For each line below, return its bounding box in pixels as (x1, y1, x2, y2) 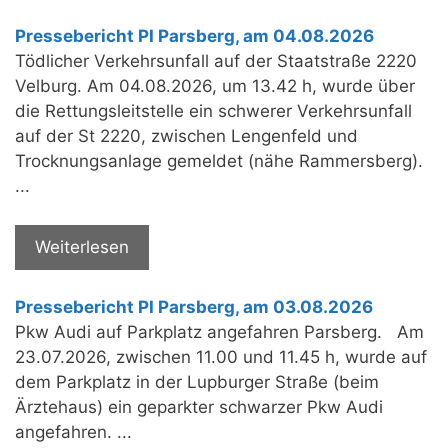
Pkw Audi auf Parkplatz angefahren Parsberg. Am (15, 322, 424, 343)
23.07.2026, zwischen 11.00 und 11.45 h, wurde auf (15, 347, 427, 368)
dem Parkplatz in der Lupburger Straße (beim (15, 372, 379, 393)
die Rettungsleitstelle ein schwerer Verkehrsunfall (15, 101, 412, 122)
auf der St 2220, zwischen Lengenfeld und (15, 126, 358, 147)
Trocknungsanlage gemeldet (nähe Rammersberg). (15, 151, 423, 172)
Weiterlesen (35, 236, 129, 257)
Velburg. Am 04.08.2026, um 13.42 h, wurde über (15, 76, 415, 97)
